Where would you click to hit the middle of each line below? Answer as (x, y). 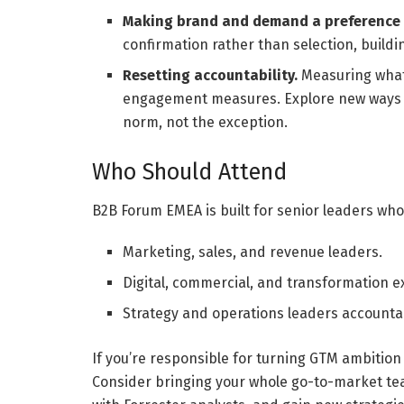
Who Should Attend (189, 172)
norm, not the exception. (206, 122)
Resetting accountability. (211, 75)
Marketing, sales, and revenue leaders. (253, 252)
